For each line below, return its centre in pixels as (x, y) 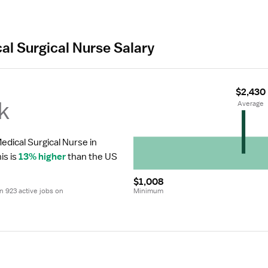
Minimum (148, 191)
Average (250, 103)
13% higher (42, 157)
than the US (92, 157)
